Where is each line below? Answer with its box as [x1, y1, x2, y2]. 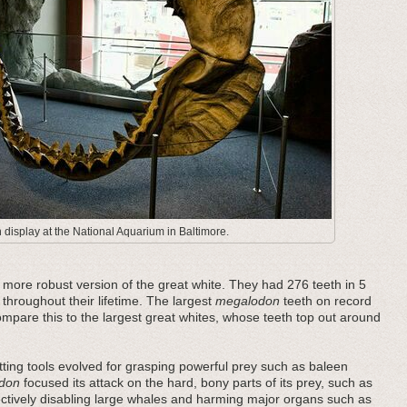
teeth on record [280, 293, 372, 308]
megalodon [215, 293, 280, 308]
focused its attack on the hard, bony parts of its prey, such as [20, 375, 372, 390]
